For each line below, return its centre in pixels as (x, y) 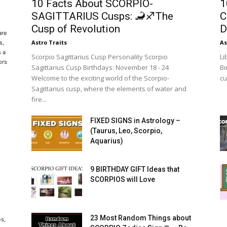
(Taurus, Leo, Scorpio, (126, 131)
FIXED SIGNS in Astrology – (135, 121)
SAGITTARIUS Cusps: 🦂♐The (102, 16)
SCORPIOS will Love (123, 180)
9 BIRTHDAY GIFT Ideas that (135, 169)
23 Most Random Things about (141, 218)
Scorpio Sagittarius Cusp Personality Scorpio (100, 57)
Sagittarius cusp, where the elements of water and (109, 89)
